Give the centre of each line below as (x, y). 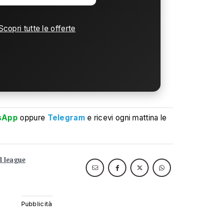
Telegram (66, 117)
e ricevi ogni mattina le (127, 117)
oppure (33, 117)
